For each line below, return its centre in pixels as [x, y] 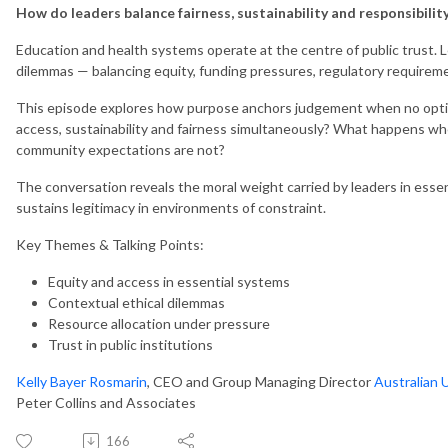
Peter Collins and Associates [107, 402]
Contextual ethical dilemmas [136, 302]
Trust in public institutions [130, 344]
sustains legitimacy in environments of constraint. [171, 207]
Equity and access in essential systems [169, 281]
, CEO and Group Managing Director [260, 381]
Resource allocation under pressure [159, 323]
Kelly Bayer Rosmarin [81, 381]
